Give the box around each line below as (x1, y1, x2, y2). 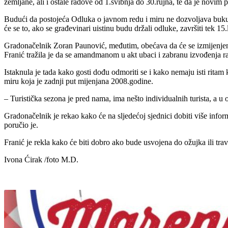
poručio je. (4, 121, 38, 130)
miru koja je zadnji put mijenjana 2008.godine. (4, 77, 153, 86)
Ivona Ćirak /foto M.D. (4, 155, 78, 164)
